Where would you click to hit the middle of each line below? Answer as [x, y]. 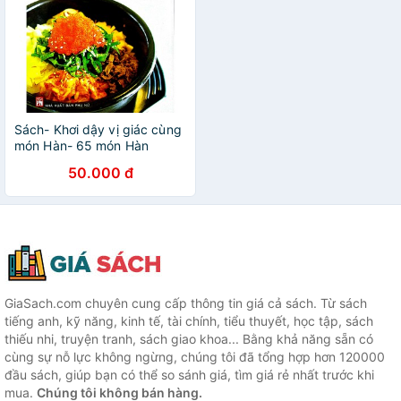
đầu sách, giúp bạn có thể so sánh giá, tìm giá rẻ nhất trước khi [189, 375]
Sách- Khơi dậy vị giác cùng [98, 129]
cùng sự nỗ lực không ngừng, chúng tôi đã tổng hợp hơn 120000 [195, 357]
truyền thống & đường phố [93, 162]
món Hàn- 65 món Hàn [81, 145]
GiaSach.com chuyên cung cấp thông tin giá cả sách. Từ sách [186, 303]
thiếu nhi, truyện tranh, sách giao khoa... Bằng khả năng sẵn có [189, 339]
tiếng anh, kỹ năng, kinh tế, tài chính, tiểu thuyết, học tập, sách [189, 321]
